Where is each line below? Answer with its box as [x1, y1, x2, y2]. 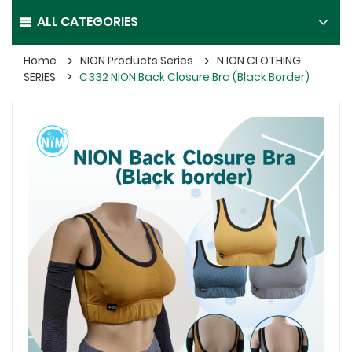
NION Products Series [80, 53, 193, 69]
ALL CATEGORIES [37, 13, 138, 31]
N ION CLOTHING [217, 53, 301, 69]
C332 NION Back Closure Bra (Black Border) [79, 68, 310, 85]
